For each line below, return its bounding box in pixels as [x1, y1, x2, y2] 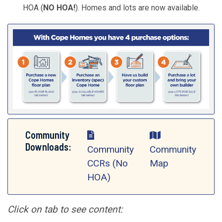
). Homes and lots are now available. [75, 2, 200, 12]
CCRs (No [87, 158, 128, 169]
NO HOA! [43, 2, 75, 12]
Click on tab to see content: [7, 204, 123, 216]
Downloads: [25, 141, 71, 153]
